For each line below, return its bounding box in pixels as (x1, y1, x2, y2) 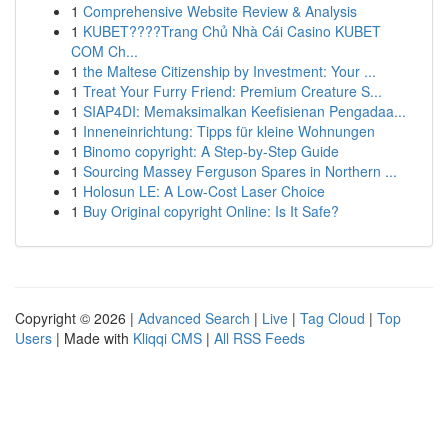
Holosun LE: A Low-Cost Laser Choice (83, 181, 325, 201)
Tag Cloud (300, 308, 365, 328)
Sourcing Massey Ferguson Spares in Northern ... (83, 161, 397, 181)
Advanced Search (138, 308, 250, 328)
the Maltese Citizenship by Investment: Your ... (83, 61, 376, 81)
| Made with (52, 328, 133, 348)
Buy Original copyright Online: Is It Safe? (83, 201, 339, 221)
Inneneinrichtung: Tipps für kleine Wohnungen (83, 121, 375, 141)
